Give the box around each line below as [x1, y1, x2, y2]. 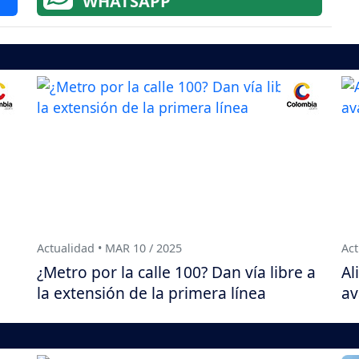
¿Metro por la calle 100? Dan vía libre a [37, 261, 316, 284]
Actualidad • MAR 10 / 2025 [37, 240, 182, 256]
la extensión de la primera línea [37, 282, 266, 305]
